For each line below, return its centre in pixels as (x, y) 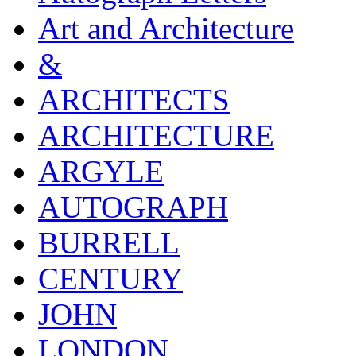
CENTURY (110, 278)
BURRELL (109, 242)
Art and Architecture (166, 28)
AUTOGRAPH (133, 207)
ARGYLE (101, 171)
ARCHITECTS (134, 99)
